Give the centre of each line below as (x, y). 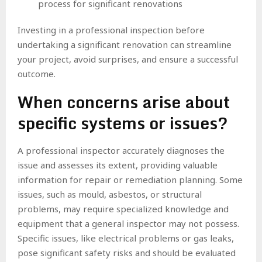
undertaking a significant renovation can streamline (125, 44)
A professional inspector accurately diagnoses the (121, 150)
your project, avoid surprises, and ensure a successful (128, 59)
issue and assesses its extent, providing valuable (118, 165)
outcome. (37, 73)
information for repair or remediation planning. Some (130, 179)
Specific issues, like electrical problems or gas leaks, (126, 238)
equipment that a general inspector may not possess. (128, 223)
